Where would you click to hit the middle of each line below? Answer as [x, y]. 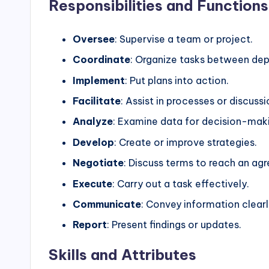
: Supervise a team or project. [184, 39]
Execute [92, 183]
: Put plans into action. [177, 80]
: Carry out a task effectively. [181, 183]
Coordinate [101, 60]
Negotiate [98, 163]
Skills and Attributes [122, 255]
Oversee [94, 39]
